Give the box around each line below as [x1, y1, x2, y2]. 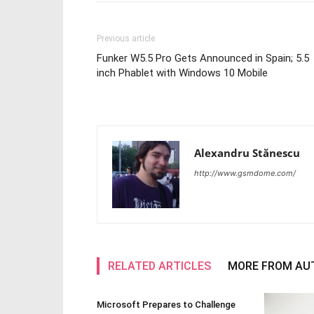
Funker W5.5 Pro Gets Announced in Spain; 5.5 [97, 52, 309, 64]
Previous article [97, 34, 155, 43]
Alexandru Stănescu [194, 146, 300, 160]
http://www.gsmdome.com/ [194, 168, 296, 178]
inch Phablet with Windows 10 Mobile [97, 67, 268, 79]
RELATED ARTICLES [108, 259, 211, 273]
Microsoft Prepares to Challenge [97, 299, 235, 310]
